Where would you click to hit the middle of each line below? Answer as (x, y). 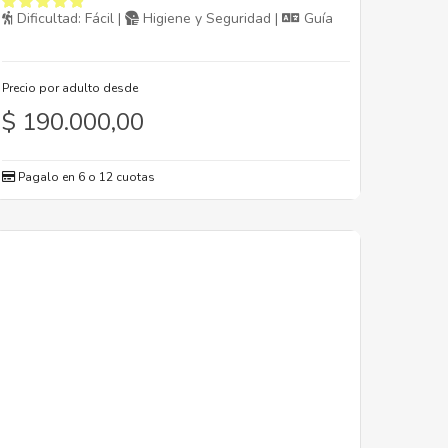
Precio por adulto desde (70, 88)
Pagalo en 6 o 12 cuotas (85, 177)
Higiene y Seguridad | (210, 19)
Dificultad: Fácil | (69, 19)
